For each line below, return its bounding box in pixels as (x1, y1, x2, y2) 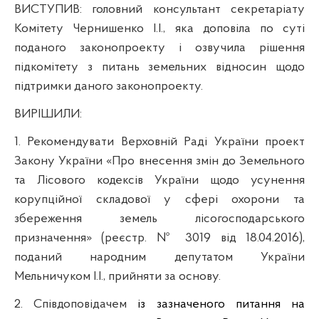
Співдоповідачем (33, 297, 127, 311)
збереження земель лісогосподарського (14, 211, 305, 226)
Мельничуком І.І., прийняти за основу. (14, 269, 221, 283)
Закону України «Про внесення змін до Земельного (14, 154, 305, 168)
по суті (259, 21, 305, 36)
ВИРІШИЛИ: (14, 107, 82, 121)
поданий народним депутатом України (14, 250, 305, 264)
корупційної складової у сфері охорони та (14, 192, 305, 206)
